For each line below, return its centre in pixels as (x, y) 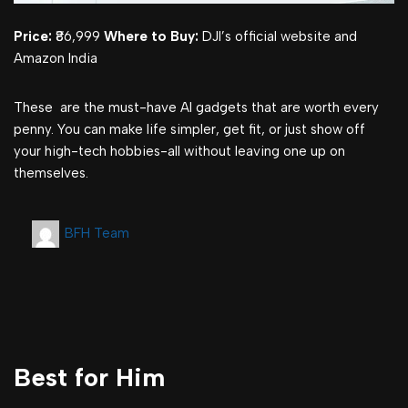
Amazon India (56, 59)
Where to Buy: (151, 37)
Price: (33, 37)
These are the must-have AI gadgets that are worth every (196, 108)
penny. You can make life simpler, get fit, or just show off (189, 130)
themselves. (51, 173)
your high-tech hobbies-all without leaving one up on (179, 152)
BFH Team (97, 234)
